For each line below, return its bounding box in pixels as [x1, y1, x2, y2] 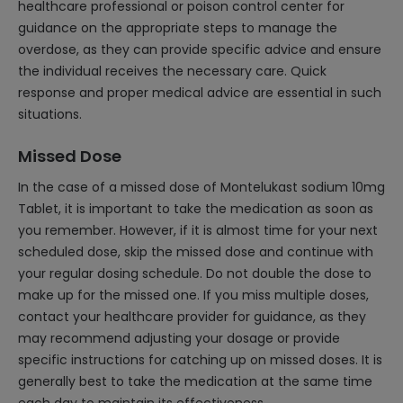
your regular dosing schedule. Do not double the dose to [18, 264, 372, 282]
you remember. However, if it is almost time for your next [18, 221, 378, 239]
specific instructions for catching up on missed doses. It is [18, 351, 382, 369]
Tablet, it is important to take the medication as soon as [18, 200, 373, 218]
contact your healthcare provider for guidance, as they [18, 308, 366, 326]
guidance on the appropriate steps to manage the [18, 19, 337, 37]
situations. [18, 105, 82, 123]
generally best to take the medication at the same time [18, 372, 372, 390]
